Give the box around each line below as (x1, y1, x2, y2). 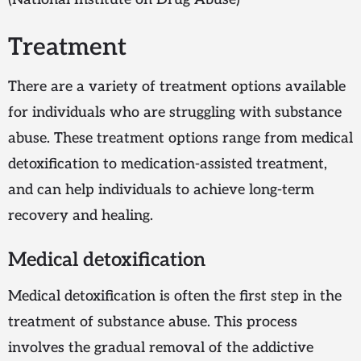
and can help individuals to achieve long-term (8, 181, 314, 199)
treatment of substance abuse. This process (8, 313, 297, 331)
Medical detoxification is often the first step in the (8, 288, 342, 305)
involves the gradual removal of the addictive (8, 339, 313, 357)
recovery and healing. (8, 207, 153, 225)
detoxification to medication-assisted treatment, (8, 156, 327, 173)
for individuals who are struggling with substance (8, 104, 342, 122)
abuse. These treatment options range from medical (8, 130, 353, 147)
